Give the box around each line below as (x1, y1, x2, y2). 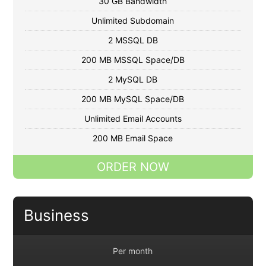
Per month (113, 246, 153, 256)
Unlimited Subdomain (91, 15, 175, 26)
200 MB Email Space (93, 133, 173, 144)
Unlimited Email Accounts (84, 113, 182, 124)
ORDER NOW (96, 160, 169, 175)
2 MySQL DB (108, 74, 158, 85)
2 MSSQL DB (107, 35, 158, 46)
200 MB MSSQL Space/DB (81, 55, 185, 65)
